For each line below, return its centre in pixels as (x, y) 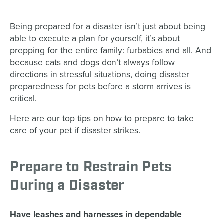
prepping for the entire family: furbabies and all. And (111, 50)
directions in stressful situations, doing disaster (100, 74)
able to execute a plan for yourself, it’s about (95, 38)
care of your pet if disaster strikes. (75, 131)
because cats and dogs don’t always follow (93, 62)
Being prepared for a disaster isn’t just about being (108, 26)
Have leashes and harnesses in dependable (96, 215)
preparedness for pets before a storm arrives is (101, 86)
